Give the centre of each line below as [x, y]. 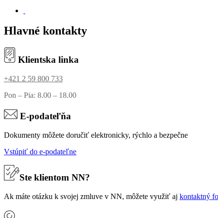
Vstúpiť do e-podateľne [40, 151]
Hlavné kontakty [45, 31]
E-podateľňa [44, 116]
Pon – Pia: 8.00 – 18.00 [40, 95]
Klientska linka [47, 60]
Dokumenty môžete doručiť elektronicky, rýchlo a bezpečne [97, 135]
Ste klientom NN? [55, 178]
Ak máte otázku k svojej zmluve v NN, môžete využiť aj [92, 196]
